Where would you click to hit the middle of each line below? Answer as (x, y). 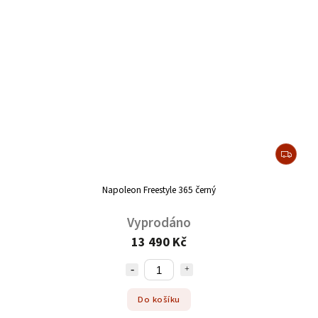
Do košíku (159, 299)
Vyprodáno (159, 223)
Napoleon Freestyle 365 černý (159, 190)
